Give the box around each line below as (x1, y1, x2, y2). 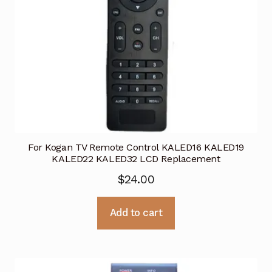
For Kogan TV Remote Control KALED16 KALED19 (28, 141, 244, 154)
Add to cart (109, 206, 163, 219)
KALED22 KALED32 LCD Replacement (52, 153, 220, 165)
